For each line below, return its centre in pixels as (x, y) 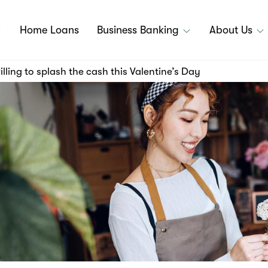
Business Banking (139, 30)
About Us (232, 30)
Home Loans (49, 30)
